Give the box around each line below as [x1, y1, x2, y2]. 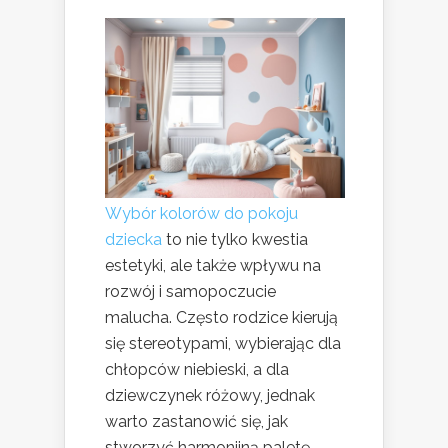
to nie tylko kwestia [162, 230, 308, 250]
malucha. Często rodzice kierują [105, 308, 338, 328]
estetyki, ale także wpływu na [105, 256, 321, 276]
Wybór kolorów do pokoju [105, 204, 298, 224]
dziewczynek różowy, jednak [105, 386, 315, 406]
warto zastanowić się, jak [105, 412, 288, 432]
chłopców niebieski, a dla [105, 360, 289, 380]
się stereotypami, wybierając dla [105, 334, 341, 354]
